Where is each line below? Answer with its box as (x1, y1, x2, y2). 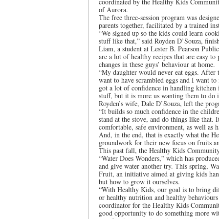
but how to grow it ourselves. (99, 177, 180, 186)
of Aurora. (99, 5, 128, 14)
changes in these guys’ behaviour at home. (99, 60, 215, 69)
